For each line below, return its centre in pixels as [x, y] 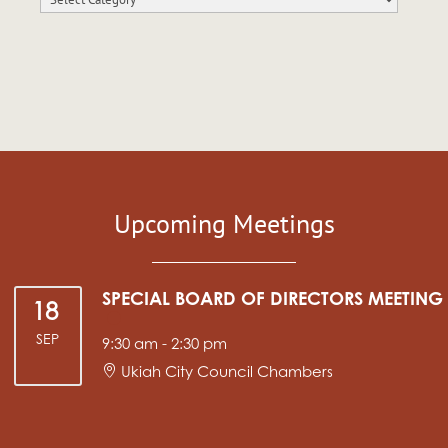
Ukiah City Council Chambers [226, 373]
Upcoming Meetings [224, 224]
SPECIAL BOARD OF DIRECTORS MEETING [272, 300]
